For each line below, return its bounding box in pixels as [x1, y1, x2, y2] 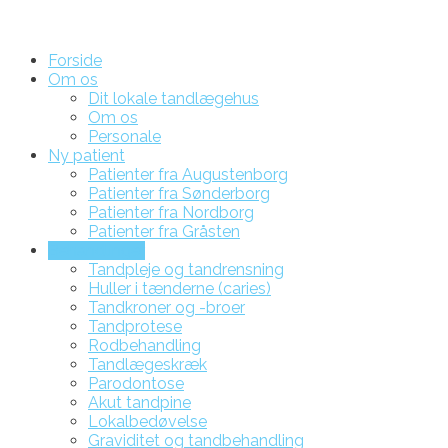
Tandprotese [88, 317, 182, 336]
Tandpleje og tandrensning [88, 260, 284, 279]
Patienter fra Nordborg [88, 203, 254, 222]
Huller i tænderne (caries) [88, 279, 271, 298]
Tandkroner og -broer [88, 298, 245, 317]
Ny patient [48, 146, 125, 165]
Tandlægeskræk [88, 355, 207, 374]
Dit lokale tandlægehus [88, 89, 259, 108]
